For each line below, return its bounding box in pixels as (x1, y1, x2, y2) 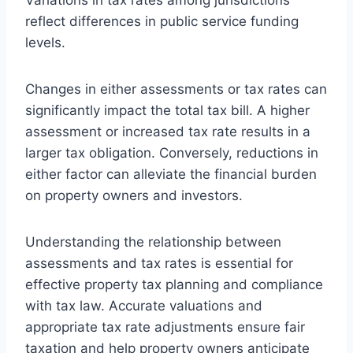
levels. (25, 34, 65, 50)
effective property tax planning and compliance (25, 276, 323, 292)
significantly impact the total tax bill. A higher (25, 102, 310, 118)
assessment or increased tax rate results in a (25, 123, 310, 139)
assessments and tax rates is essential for (25, 255, 293, 271)
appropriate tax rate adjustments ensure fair (25, 318, 305, 335)
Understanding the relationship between (25, 233, 281, 250)
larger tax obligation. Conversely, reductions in (25, 144, 318, 161)
